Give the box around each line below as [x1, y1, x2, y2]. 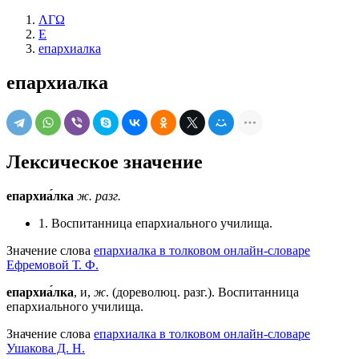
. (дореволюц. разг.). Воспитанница [106, 284, 299, 299]
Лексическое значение [6, 151, 203, 172]
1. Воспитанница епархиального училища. [38, 216, 272, 230]
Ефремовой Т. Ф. [6, 257, 99, 272]
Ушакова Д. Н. [6, 341, 85, 355]
